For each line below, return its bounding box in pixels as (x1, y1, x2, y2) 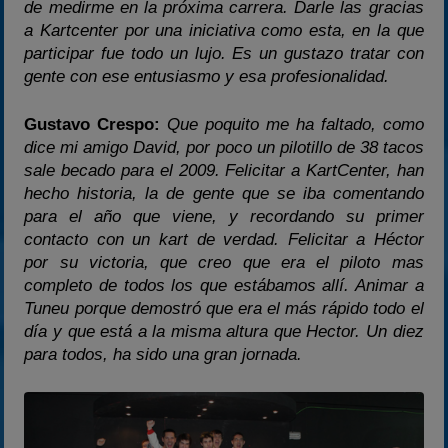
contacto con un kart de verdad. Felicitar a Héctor (24, 230, 424, 250)
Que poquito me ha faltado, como (167, 115, 424, 135)
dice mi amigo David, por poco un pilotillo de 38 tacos (24, 138, 424, 158)
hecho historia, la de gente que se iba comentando (24, 184, 424, 204)
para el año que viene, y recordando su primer (24, 207, 424, 227)
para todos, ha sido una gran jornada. (24, 345, 303, 365)
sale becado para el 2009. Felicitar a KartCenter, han (24, 161, 424, 181)
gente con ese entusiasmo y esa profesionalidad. (24, 66, 390, 86)
